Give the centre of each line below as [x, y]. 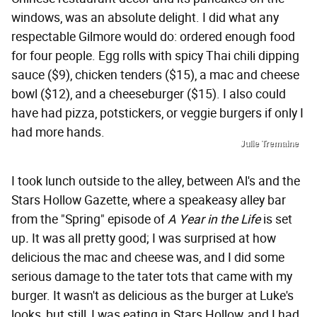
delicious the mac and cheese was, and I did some [148, 258]
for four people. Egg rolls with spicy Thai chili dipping [155, 56]
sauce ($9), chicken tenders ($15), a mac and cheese [155, 75]
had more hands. [58, 133]
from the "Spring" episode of [90, 220]
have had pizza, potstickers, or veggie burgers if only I [157, 114]
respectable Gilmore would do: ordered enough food [153, 37]
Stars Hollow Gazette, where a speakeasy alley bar [149, 201]
